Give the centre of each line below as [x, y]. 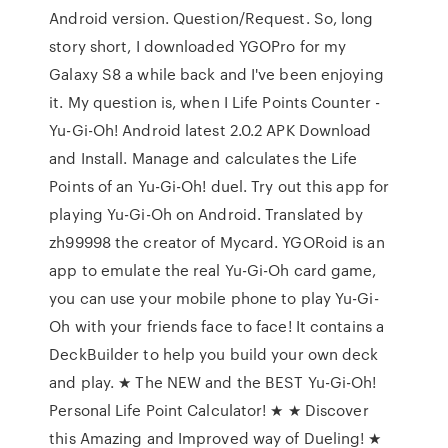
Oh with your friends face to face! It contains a [217, 326]
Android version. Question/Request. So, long [211, 18]
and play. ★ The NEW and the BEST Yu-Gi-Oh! [213, 382]
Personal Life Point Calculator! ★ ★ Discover [209, 410]
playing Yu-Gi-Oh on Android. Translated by [206, 214]
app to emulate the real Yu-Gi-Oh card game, [213, 270]
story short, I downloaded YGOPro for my [198, 46]
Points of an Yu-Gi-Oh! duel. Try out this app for [219, 186]
